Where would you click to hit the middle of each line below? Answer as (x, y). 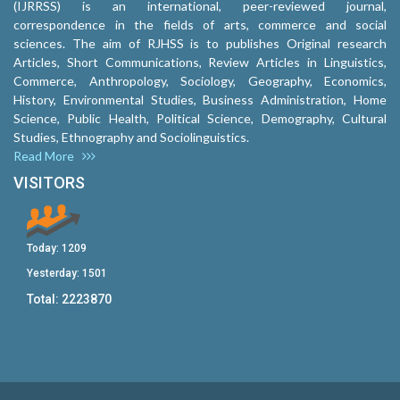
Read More (48, 156)
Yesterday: (54, 274)
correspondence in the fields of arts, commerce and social (200, 25)
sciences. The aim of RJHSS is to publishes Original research (200, 44)
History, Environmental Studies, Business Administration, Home (200, 100)
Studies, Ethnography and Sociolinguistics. (131, 137)
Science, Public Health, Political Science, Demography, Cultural (200, 119)
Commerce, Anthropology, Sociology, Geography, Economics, (200, 81)
